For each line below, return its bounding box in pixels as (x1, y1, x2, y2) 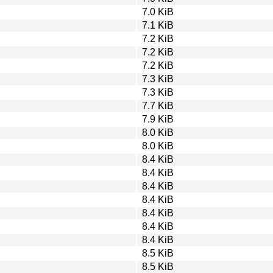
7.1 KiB (142, 19, 174, 30)
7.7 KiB (142, 100, 174, 111)
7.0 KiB (142, 6, 174, 17)
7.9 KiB (142, 113, 174, 124)
